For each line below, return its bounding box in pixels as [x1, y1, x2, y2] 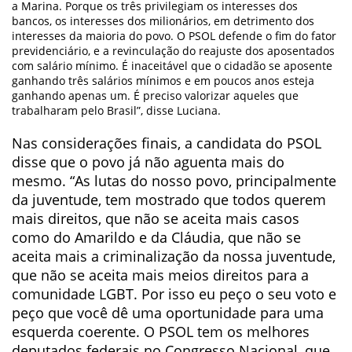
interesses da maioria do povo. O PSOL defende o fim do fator [12, 28, 336, 43]
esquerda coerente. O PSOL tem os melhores [12, 322, 310, 341]
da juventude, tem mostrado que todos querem [12, 190, 326, 209]
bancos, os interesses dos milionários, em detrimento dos [12, 13, 314, 28]
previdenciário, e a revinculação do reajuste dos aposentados [12, 43, 335, 58]
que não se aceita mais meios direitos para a [12, 266, 309, 284]
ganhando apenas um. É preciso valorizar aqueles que [12, 88, 299, 103]
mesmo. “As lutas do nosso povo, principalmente [12, 171, 336, 190]
